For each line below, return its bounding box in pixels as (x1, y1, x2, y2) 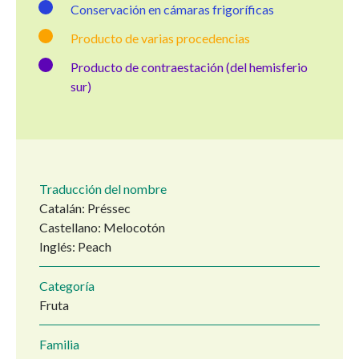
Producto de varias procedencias (71, 30, 250, 46)
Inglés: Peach (39, 239, 111, 255)
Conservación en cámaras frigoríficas (71, 2, 274, 18)
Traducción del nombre (39, 181, 167, 197)
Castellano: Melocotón (39, 220, 165, 236)
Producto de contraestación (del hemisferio (71, 59, 308, 75)
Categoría (39, 278, 95, 294)
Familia (39, 337, 79, 353)
